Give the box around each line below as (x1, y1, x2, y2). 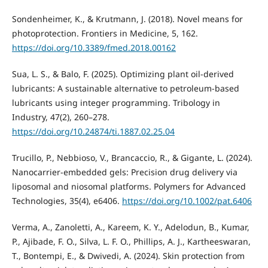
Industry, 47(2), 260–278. (11, 111, 109, 123)
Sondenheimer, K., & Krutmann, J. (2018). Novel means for (11, 13, 243, 25)
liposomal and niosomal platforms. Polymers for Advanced (11, 181, 246, 193)
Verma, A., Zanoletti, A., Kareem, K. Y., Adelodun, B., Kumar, (11, 221, 249, 233)
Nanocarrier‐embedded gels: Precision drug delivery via (11, 166, 237, 178)
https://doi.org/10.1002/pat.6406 (121, 195, 252, 207)
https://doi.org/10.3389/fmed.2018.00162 (11, 42, 176, 54)
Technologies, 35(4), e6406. (11, 195, 122, 207)
